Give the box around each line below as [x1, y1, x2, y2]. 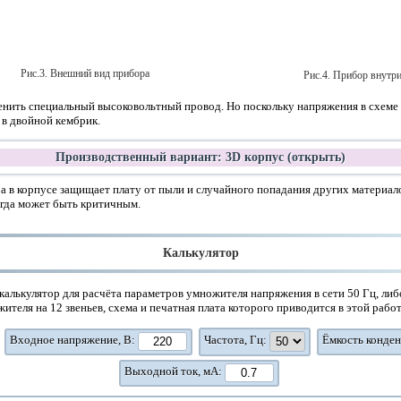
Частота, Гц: [204, 332, 269, 346]
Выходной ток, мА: [124, 363, 225, 378]
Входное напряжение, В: [10, 332, 138, 346]
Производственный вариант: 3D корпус [55, 149, 287, 164]
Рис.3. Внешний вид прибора [21, 67, 149, 81]
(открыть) [287, 149, 346, 164]
